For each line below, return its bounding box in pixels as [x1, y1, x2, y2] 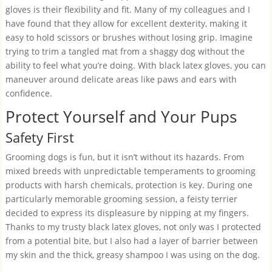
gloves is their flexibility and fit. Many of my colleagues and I [5, 4, 250, 15]
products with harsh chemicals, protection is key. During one [5, 179, 253, 191]
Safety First [5, 128, 74, 146]
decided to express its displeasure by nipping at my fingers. [5, 207, 249, 219]
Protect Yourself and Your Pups [5, 106, 237, 127]
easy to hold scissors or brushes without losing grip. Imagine [5, 32, 253, 43]
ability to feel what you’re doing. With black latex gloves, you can [5, 59, 266, 71]
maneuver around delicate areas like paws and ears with [5, 73, 237, 85]
